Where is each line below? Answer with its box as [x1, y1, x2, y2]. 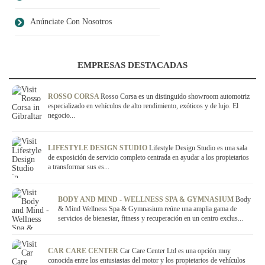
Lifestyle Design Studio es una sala [149, 144, 247, 153]
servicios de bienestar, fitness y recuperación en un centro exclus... [58, 214, 243, 223]
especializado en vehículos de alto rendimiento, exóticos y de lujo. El [48, 102, 238, 111]
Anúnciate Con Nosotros [30, 17, 112, 27]
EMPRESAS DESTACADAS [77, 60, 188, 70]
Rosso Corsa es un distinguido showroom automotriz [101, 92, 250, 101]
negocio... [48, 111, 75, 120]
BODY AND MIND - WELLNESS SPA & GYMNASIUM [58, 195, 235, 204]
